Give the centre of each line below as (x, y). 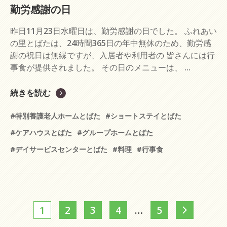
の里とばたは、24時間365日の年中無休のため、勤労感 (111, 43)
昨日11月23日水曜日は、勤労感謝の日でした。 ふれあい (113, 31)
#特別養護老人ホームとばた (55, 116)
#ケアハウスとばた (41, 133)
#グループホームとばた (115, 133)
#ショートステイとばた (143, 116)
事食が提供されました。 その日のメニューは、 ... (100, 67)
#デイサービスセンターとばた (59, 149)
